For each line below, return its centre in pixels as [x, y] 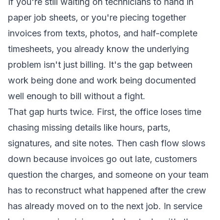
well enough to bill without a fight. [77, 96]
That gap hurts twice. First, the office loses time [105, 112]
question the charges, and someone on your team [108, 175]
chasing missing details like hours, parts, [89, 127]
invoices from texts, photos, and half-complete [103, 33]
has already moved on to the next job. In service [105, 206]
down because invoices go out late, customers [102, 159]
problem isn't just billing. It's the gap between [100, 65]
